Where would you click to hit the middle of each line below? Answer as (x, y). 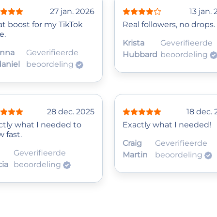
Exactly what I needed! (167, 125)
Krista (133, 43)
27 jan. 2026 (72, 12)
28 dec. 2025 (71, 112)
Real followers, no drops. (169, 25)
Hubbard (140, 55)
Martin (135, 155)
